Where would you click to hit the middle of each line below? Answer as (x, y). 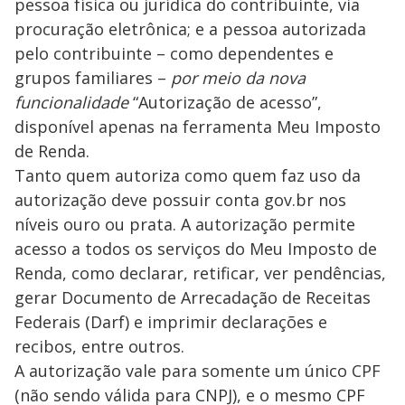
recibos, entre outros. (99, 346)
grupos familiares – (93, 77)
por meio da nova (238, 77)
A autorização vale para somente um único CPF (198, 370)
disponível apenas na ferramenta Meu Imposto (198, 126)
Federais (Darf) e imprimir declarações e (171, 321)
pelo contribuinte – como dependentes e (174, 53)
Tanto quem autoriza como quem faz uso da (188, 175)
